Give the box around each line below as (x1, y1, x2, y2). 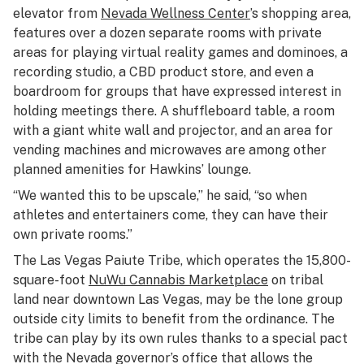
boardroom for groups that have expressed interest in (13, 84, 341, 99)
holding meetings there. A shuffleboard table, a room (13, 103, 335, 119)
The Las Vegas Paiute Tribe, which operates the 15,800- (13, 253, 351, 268)
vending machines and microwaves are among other (13, 142, 327, 158)
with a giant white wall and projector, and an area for (13, 123, 333, 138)
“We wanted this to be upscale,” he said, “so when (13, 188, 307, 203)
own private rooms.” (13, 227, 132, 242)
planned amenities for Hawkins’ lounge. (13, 162, 251, 177)
